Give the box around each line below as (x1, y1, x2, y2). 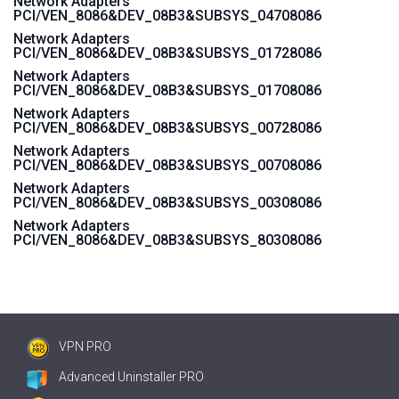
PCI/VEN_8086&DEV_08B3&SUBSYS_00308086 (13, 194, 322, 211)
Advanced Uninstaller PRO (59, 370, 204, 384)
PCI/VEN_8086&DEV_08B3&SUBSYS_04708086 (13, 7, 322, 24)
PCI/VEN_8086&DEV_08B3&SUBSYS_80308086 (13, 232, 322, 248)
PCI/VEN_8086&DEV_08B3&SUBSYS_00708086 (13, 157, 322, 174)
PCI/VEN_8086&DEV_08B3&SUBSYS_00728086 (13, 119, 322, 136)
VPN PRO (59, 339, 111, 354)
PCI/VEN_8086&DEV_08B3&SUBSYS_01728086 (13, 45, 322, 61)
